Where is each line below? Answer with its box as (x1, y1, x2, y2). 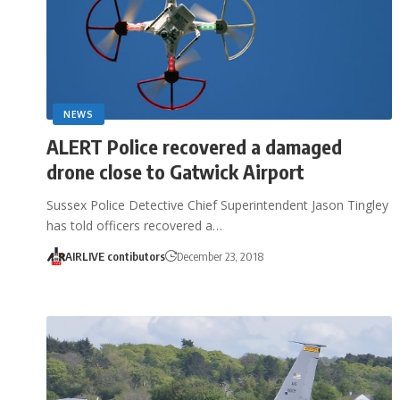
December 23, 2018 (176, 248, 263, 263)
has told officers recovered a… (46, 216, 222, 234)
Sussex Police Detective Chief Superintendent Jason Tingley (46, 196, 388, 213)
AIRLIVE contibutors (64, 248, 165, 263)
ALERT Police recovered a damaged (46, 133, 342, 159)
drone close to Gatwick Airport (46, 158, 304, 184)
